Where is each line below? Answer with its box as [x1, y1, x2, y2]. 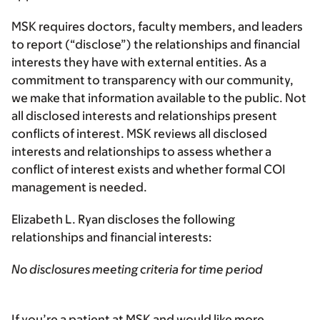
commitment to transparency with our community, [11, 73, 294, 88]
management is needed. [11, 180, 147, 195]
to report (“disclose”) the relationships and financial [11, 37, 300, 52]
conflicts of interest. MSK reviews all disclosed [11, 126, 267, 141]
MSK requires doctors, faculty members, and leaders [11, 19, 303, 34]
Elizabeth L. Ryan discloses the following [11, 212, 235, 227]
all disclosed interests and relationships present [11, 109, 277, 124]
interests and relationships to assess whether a [11, 144, 271, 159]
